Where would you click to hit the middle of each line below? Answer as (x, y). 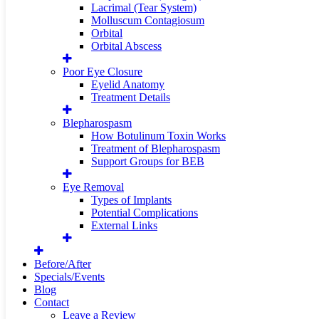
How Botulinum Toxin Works (158, 136)
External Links (124, 225)
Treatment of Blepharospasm (156, 148)
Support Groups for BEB (148, 161)
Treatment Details (131, 97)
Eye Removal (93, 187)
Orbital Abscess (126, 46)
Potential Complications (145, 213)
